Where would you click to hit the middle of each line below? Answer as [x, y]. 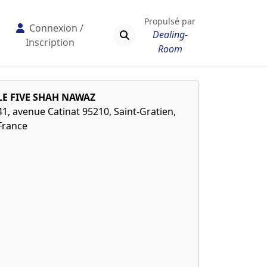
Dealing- [170, 34]
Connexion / [55, 28]
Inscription [50, 42]
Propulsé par [170, 21]
